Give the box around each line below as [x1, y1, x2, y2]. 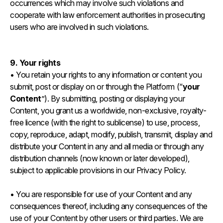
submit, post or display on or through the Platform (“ [10, 82, 183, 92]
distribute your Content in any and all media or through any [10, 141, 204, 151]
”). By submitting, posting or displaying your [41, 94, 185, 104]
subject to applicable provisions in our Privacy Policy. [10, 165, 188, 175]
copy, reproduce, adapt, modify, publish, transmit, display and [10, 129, 213, 139]
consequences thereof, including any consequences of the [10, 201, 208, 211]
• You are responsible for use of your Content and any [10, 189, 192, 199]
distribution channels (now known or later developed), [10, 153, 190, 163]
